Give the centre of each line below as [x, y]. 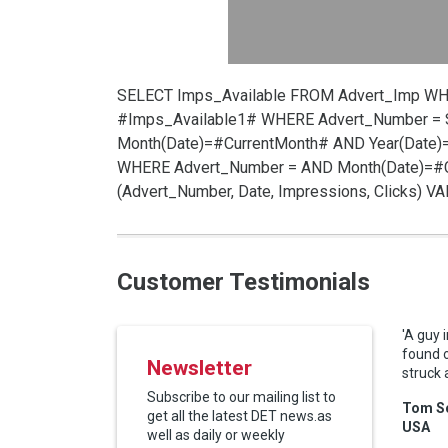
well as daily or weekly [216, 435]
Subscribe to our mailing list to [241, 397]
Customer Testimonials [243, 282]
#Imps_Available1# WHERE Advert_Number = [281, 119]
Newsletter [199, 368]
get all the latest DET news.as [239, 416]
